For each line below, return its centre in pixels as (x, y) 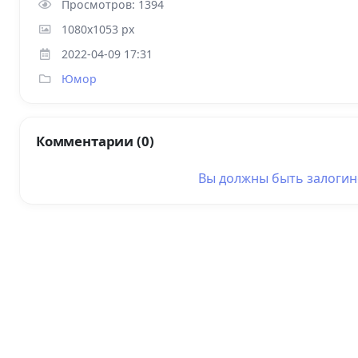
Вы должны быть (253, 179)
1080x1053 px (98, 30)
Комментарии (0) (95, 141)
